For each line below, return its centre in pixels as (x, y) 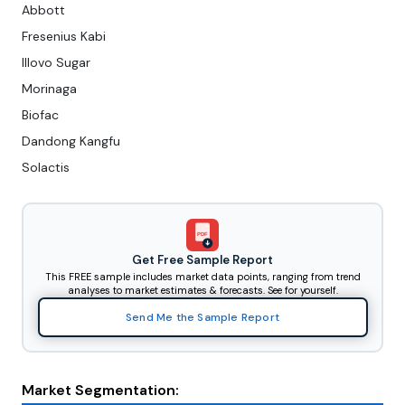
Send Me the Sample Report (202, 317)
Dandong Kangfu (71, 141)
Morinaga (49, 89)
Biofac (40, 115)
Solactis (46, 168)
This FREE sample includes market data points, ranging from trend (202, 276)
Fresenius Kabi (64, 37)
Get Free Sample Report (202, 259)
